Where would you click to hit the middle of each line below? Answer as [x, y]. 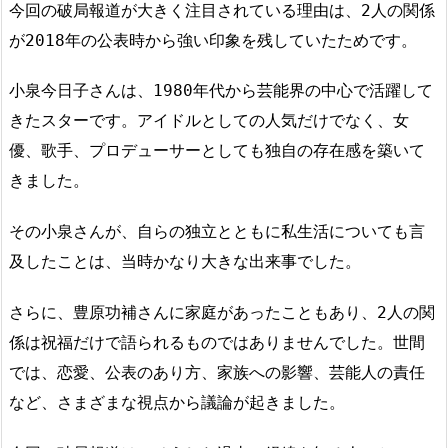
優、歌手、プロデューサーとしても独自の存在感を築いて [217, 151]
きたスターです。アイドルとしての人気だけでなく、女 [209, 121]
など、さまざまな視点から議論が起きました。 [177, 402]
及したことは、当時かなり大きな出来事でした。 [185, 262]
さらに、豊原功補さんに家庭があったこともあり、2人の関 [222, 312]
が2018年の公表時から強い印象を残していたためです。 [213, 40]
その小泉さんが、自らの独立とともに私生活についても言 [217, 232]
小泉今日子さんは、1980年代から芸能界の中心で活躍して [221, 91]
